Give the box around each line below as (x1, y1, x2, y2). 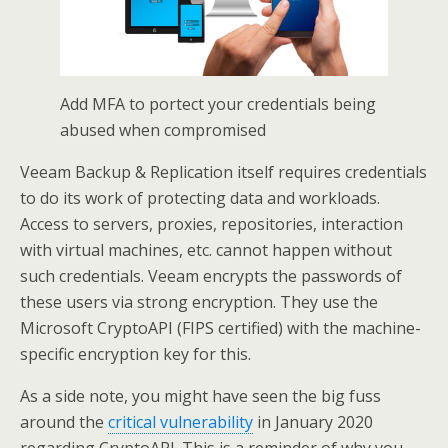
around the (20, 411, 108, 434)
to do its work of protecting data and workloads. (20, 187, 380, 210)
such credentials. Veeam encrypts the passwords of (20, 265, 402, 288)
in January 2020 (253, 411, 373, 434)
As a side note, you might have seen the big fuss (20, 385, 381, 408)
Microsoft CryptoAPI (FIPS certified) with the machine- (20, 317, 421, 340)
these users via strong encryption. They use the (20, 291, 378, 314)
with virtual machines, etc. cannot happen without (20, 239, 392, 262)
